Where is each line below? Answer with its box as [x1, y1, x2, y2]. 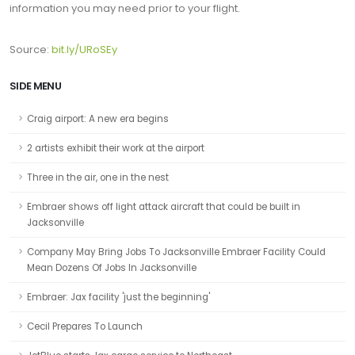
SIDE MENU [10, 78, 62, 94]
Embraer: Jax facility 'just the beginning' [27, 291, 210, 303]
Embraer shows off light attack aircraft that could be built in [27, 200, 300, 213]
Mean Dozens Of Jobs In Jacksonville [27, 261, 197, 274]
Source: [10, 42, 52, 57]
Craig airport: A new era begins [27, 113, 169, 125]
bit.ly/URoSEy [52, 42, 117, 57]
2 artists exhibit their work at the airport [27, 142, 204, 155]
